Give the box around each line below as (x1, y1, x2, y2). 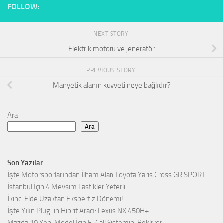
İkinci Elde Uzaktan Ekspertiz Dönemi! (7, 194, 123, 204)
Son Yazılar (7, 158, 43, 168)
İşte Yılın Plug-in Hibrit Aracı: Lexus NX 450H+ (7, 206, 149, 216)
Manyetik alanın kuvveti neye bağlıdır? (52, 80, 171, 90)
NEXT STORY (93, 30, 130, 38)
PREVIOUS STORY (86, 67, 137, 74)
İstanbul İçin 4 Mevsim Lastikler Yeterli (7, 182, 125, 192)
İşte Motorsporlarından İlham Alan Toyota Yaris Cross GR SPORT (7, 170, 206, 180)
